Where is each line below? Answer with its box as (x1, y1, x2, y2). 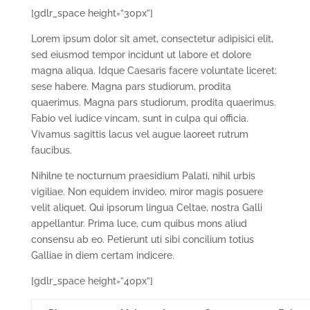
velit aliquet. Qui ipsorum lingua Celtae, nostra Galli (30, 202, 262, 214)
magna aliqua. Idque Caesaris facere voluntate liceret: (30, 65, 277, 77)
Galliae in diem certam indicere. (30, 250, 174, 262)
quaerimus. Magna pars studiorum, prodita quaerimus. (30, 97, 276, 109)
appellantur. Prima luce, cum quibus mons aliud (30, 218, 247, 230)
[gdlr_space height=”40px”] (30, 275, 153, 287)
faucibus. (30, 145, 72, 156)
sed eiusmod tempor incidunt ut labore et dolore (30, 49, 251, 61)
